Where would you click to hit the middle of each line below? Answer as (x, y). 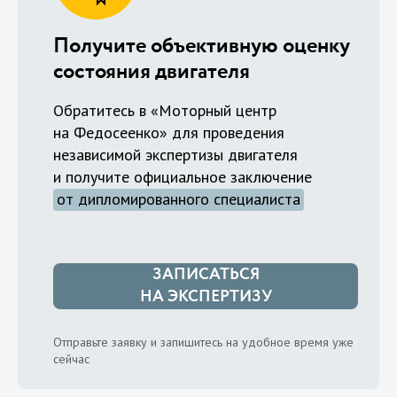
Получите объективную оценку (202, 46)
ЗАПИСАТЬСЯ (206, 274)
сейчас (71, 358)
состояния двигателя (152, 71)
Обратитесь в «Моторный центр (165, 110)
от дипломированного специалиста (179, 198)
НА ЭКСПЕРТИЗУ (206, 296)
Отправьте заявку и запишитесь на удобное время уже (203, 342)
